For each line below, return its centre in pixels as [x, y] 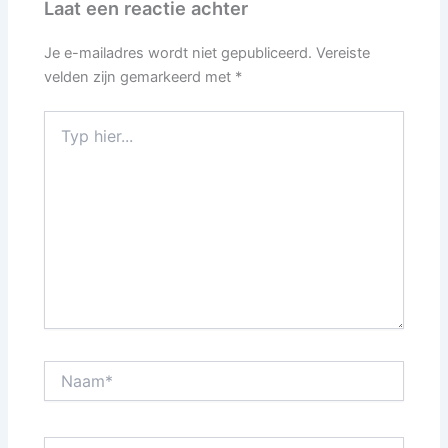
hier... [61, 140]
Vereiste [343, 53]
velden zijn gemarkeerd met [140, 77]
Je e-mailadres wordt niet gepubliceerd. [178, 53]
